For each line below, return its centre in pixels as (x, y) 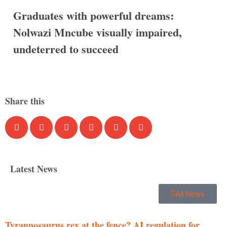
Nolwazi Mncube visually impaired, (98, 32)
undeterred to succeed (66, 49)
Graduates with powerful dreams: (93, 16)
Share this (25, 101)
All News (190, 194)
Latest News (34, 168)
